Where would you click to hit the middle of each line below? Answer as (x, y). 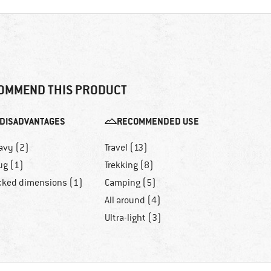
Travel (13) (126, 148)
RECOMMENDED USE (158, 122)
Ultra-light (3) (133, 218)
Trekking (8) (129, 165)
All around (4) (132, 201)
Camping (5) (130, 183)
